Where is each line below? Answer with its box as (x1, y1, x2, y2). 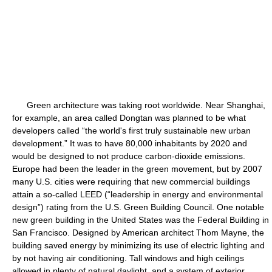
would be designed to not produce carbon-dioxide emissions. (12, 151, 245, 161)
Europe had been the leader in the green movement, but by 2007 (12, 164, 262, 174)
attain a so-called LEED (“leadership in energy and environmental (12, 189, 263, 199)
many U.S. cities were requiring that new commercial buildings (12, 177, 250, 186)
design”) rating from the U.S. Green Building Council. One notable (12, 202, 264, 212)
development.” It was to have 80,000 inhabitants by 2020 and (12, 138, 247, 148)
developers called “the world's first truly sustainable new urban (12, 126, 251, 135)
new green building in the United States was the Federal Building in (12, 215, 269, 225)
